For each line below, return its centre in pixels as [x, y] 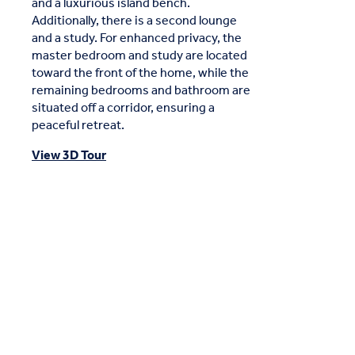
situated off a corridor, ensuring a [123, 108]
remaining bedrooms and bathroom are [141, 90]
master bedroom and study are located [139, 55]
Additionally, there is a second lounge [134, 21]
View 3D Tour [69, 155]
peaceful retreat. [78, 125]
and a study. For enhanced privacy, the [137, 38]
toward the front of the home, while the [140, 73]
